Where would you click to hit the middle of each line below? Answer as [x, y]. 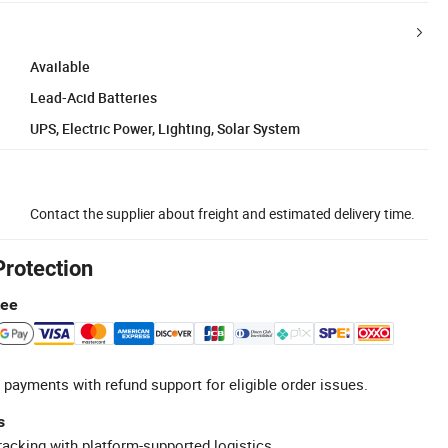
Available [60, 66]
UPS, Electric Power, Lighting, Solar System [165, 128]
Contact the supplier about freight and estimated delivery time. [222, 213]
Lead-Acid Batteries [93, 97]
